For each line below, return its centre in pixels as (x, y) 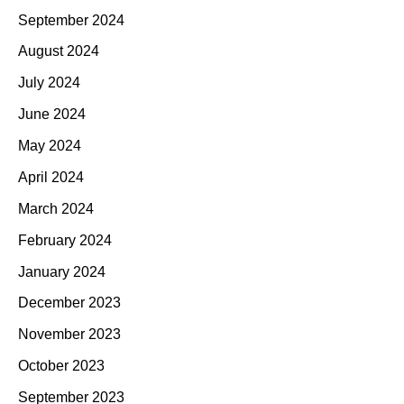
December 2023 (69, 303)
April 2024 (51, 177)
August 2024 (59, 51)
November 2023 (69, 335)
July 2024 (49, 83)
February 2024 (65, 240)
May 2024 (50, 146)
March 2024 (56, 208)
